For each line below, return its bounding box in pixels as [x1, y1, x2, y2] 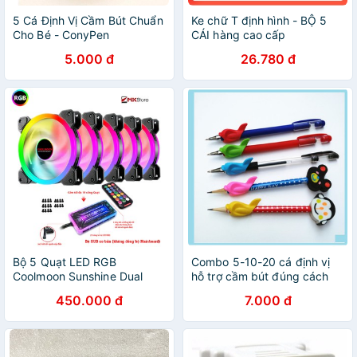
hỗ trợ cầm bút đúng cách [191, 269, 329, 283]
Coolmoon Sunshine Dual [13, 269, 143, 283]
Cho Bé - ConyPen [13, 28, 110, 41]
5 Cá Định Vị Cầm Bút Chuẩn [13, 14, 163, 27]
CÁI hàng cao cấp [191, 28, 286, 41]
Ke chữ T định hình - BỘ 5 [191, 14, 328, 27]
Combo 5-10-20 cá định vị [191, 255, 331, 269]
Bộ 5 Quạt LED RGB [13, 255, 116, 269]
